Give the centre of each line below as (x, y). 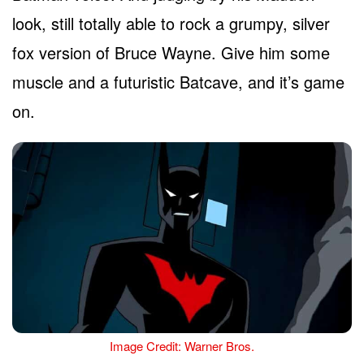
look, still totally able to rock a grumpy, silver (171, 23)
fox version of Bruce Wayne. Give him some (171, 52)
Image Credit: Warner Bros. (182, 345)
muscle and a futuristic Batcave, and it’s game (178, 81)
